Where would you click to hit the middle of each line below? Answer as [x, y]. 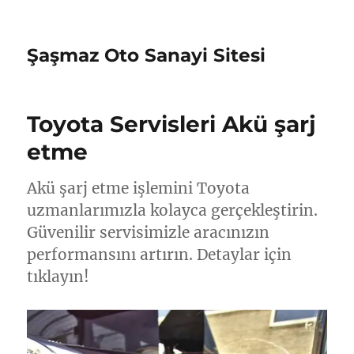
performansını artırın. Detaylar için [160, 254]
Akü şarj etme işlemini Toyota [139, 188]
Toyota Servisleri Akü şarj [172, 124]
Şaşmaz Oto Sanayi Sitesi [147, 55]
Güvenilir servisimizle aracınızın [149, 232]
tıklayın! [58, 277]
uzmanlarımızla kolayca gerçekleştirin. [173, 210]
